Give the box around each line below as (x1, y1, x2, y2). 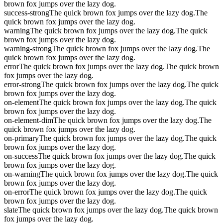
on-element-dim (4, 115, 53, 124)
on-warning (4, 169, 40, 178)
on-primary (4, 133, 39, 142)
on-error (4, 187, 29, 196)
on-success (4, 151, 38, 160)
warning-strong (4, 44, 52, 53)
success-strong (4, 8, 49, 17)
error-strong (4, 80, 41, 89)
